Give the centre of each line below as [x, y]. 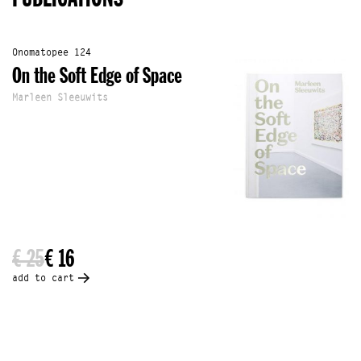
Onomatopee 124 [52, 53]
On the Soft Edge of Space [97, 77]
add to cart [43, 278]
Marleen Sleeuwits [60, 99]
